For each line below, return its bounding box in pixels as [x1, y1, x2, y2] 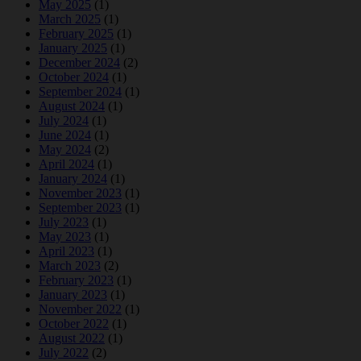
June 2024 [39, 128, 91, 143]
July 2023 [39, 215, 89, 230]
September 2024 [39, 85, 122, 99]
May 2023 [39, 230, 91, 244]
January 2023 [39, 288, 107, 302]
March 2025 [39, 12, 101, 27]
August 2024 [39, 99, 105, 114]
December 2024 [39, 56, 120, 70]
